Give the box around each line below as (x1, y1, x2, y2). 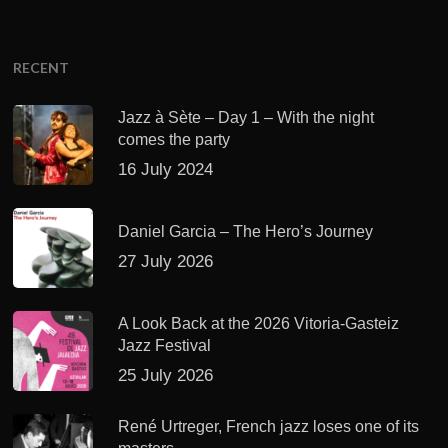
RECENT (13, 59, 70, 77)
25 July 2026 (118, 366, 214, 386)
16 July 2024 (118, 160, 214, 180)
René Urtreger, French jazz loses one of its (118, 418, 420, 436)
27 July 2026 (118, 252, 214, 272)
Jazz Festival (118, 337, 212, 355)
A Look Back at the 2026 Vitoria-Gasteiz (118, 315, 400, 333)
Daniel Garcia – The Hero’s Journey (118, 223, 374, 241)
